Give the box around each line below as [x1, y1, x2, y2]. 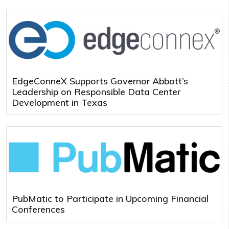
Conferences [12, 203, 65, 215]
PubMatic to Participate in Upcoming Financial [12, 192, 209, 204]
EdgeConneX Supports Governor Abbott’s [12, 75, 188, 87]
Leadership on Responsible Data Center [12, 85, 180, 98]
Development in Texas [12, 96, 107, 108]
